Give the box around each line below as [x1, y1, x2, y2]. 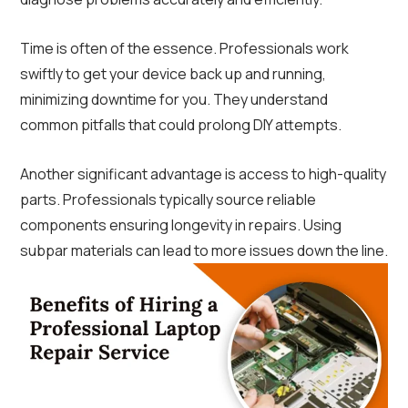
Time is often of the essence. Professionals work [20, 38, 349, 59]
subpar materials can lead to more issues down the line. [20, 240, 388, 261]
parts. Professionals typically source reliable [20, 189, 316, 210]
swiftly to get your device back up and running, [20, 64, 326, 85]
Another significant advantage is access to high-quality [20, 164, 386, 185]
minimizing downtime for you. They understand [20, 89, 328, 110]
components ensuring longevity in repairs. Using [20, 215, 342, 236]
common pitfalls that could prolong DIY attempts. [20, 115, 342, 136]
